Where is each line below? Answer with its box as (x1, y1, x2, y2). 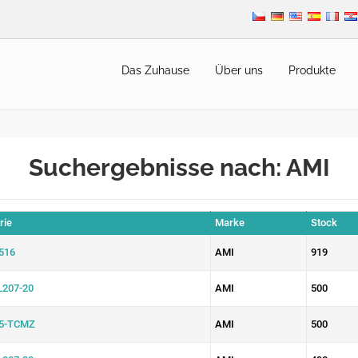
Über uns (215, 64, 263, 77)
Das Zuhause (121, 64, 189, 77)
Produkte (288, 64, 336, 77)
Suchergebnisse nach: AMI (28, 153, 330, 181)
